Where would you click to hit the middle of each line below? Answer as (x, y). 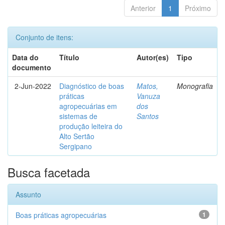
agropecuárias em (88, 106)
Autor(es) (153, 57)
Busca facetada (49, 172)
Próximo (198, 8)
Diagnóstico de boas (92, 86)
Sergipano (76, 146)
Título (69, 57)
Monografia (195, 86)
